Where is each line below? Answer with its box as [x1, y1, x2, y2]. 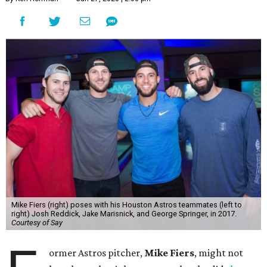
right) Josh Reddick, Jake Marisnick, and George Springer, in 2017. [11, 209, 237, 218]
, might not [194, 247, 244, 259]
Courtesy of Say [11, 218, 63, 227]
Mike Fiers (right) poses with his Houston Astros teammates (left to [11, 200, 242, 209]
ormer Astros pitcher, [49, 247, 145, 259]
